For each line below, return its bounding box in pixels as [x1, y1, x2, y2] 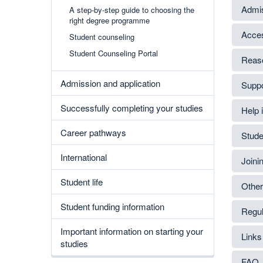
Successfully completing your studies [60, 102, 203, 114]
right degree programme [69, 15, 150, 26]
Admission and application [60, 77, 160, 89]
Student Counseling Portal [69, 48, 158, 59]
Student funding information [60, 200, 164, 213]
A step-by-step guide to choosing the [69, 4, 194, 15]
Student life [60, 176, 103, 188]
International [60, 151, 107, 163]
